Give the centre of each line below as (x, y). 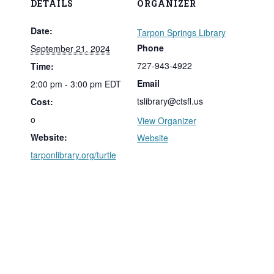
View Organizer (167, 120)
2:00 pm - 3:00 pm (68, 83)
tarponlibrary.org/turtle (73, 154)
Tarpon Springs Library (181, 32)
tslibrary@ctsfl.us (170, 101)
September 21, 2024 (70, 48)
